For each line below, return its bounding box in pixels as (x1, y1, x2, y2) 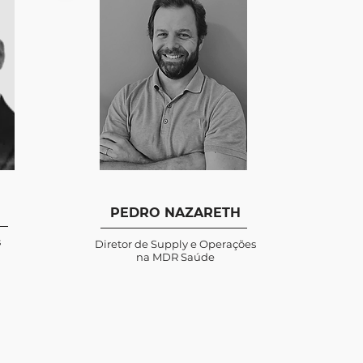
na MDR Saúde (136, 250, 215, 263)
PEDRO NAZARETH (110, 205, 241, 220)
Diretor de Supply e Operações (95, 237, 256, 250)
